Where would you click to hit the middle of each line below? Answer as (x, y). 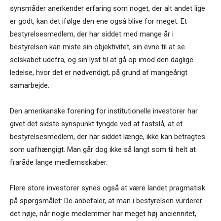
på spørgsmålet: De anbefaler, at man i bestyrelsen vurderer (106, 201)
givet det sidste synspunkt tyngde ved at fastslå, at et (96, 124)
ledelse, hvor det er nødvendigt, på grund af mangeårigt (99, 73)
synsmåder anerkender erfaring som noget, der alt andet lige (108, 9)
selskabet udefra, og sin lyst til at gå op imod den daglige (102, 60)
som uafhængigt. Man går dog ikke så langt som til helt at (103, 150)
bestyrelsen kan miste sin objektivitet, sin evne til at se (97, 47)
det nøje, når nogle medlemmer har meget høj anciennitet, (103, 214)
